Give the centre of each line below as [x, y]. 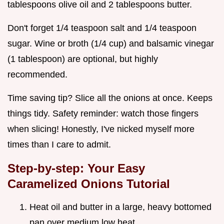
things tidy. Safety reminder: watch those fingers [103, 113]
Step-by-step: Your [62, 168]
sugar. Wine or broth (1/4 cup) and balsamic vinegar [111, 43]
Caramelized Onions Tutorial [89, 183]
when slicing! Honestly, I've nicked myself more [101, 129]
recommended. [37, 74]
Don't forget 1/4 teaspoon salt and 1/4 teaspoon [102, 28]
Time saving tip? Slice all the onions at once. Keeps [110, 98]
